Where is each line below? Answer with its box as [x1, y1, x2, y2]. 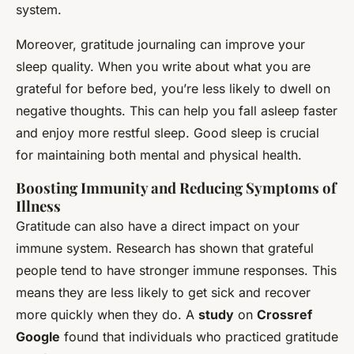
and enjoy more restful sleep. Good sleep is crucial [16, 125, 319, 141]
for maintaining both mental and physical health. [16, 147, 302, 164]
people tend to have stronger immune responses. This [16, 262, 337, 279]
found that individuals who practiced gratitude [60, 329, 338, 345]
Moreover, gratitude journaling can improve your [16, 36, 305, 53]
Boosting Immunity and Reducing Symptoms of [16, 178, 337, 198]
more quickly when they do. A [16, 307, 198, 323]
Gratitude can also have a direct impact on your [16, 218, 299, 235]
